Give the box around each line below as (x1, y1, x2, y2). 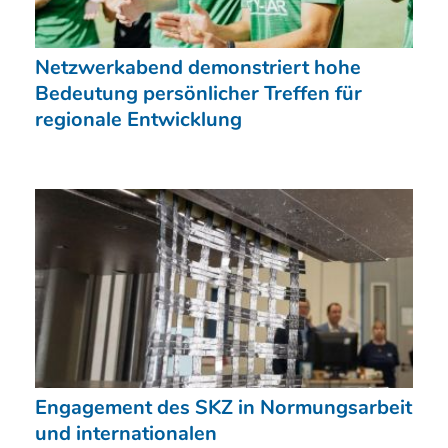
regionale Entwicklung (35, 105, 242, 133)
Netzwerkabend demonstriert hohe (35, 53, 361, 81)
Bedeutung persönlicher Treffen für (35, 79, 362, 107)
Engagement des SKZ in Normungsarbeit (35, 394, 412, 422)
